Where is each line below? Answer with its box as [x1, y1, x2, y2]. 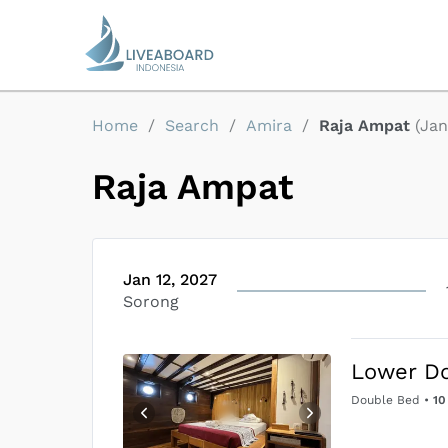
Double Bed [351, 393, 421, 407]
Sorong [123, 292, 179, 311]
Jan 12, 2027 [123, 270, 217, 289]
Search [165, 116, 219, 135]
